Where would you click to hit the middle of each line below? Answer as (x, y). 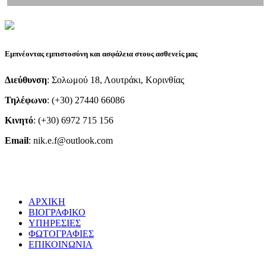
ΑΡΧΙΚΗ (47, 201)
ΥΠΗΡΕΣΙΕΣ (55, 223)
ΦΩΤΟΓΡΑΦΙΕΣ (61, 233)
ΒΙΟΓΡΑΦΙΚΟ (57, 212)
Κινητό (19, 120)
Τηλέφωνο (26, 100)
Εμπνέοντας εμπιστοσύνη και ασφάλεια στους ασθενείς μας (101, 53)
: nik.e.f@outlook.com (71, 140)
